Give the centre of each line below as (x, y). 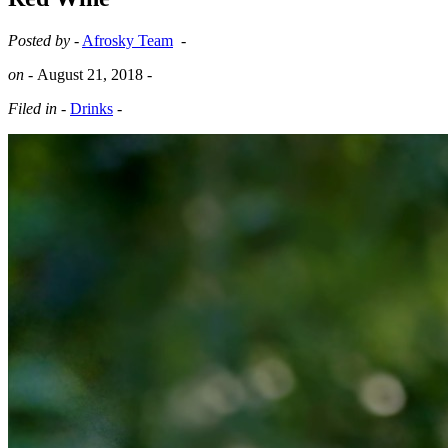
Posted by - (43, 40)
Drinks (91, 108)
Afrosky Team (127, 40)
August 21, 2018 (90, 74)
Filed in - (39, 108)
